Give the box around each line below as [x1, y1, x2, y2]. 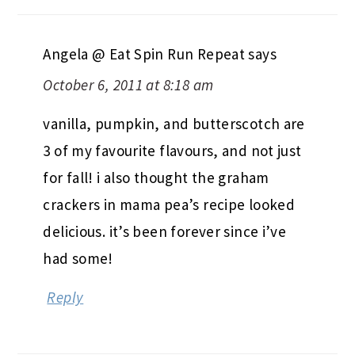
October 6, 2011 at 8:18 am [43, 75, 214, 95]
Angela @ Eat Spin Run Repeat [43, 44, 246, 64]
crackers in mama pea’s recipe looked [43, 195, 296, 215]
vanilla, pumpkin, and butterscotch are [43, 114, 305, 134]
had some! [43, 249, 113, 269]
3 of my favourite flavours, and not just [43, 141, 302, 161]
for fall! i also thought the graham [43, 168, 269, 188]
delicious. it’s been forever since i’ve [43, 222, 287, 242]
